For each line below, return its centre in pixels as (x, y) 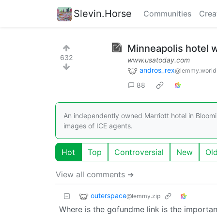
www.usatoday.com (159, 60)
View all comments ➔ (95, 174)
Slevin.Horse (103, 13)
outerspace (108, 195)
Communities (167, 14)
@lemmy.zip (143, 196)
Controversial (139, 152)
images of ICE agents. (98, 125)
